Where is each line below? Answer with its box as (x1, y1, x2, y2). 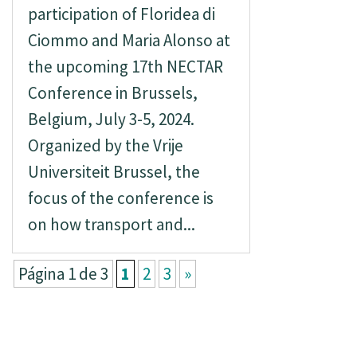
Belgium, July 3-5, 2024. (27, 108, 194, 130)
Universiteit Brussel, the (27, 161, 200, 182)
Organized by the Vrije (27, 135, 183, 156)
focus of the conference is (27, 187, 214, 209)
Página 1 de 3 (18, 263, 108, 284)
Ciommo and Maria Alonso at (27, 29, 230, 51)
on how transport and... (27, 214, 195, 235)
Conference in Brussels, (27, 82, 198, 104)
